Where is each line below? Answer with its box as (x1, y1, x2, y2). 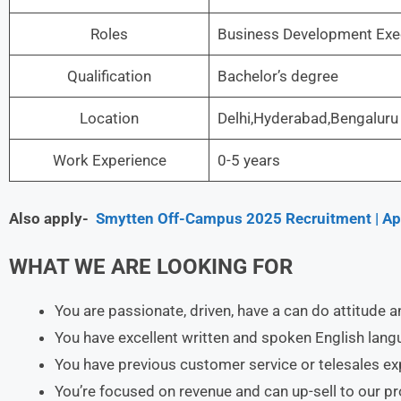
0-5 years (217, 151, 280, 169)
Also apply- (9, 209, 92, 227)
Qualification (67, 67, 151, 85)
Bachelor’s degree (217, 67, 338, 85)
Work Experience (52, 151, 166, 169)
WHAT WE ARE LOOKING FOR (9, 254, 293, 279)
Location (80, 109, 139, 127)
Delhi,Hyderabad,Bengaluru (217, 109, 398, 127)
